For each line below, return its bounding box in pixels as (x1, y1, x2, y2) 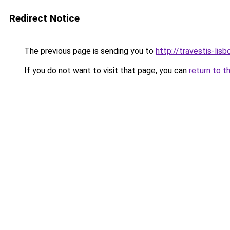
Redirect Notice (9, 12, 80, 24)
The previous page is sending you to (22, 46, 156, 56)
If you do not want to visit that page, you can (22, 66, 189, 75)
